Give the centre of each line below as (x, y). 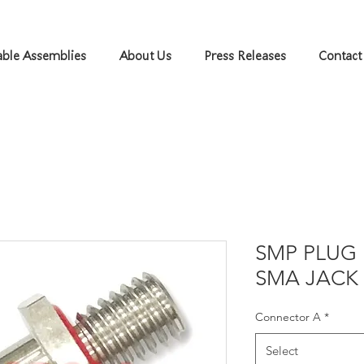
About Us (145, 56)
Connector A (288, 317)
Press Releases (245, 56)
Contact (340, 56)
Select (282, 351)
